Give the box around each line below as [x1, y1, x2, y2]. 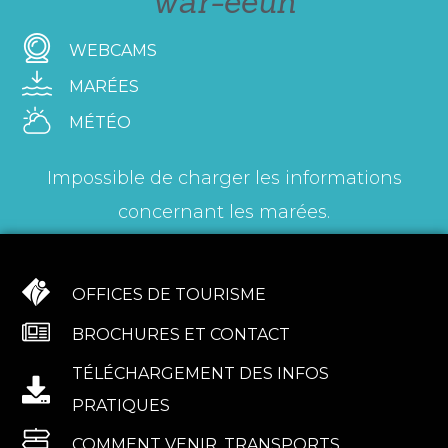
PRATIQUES [72, 396, 171, 416]
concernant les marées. [118, 200, 330, 223]
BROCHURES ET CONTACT [72, 325, 291, 345]
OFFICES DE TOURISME [72, 285, 267, 305]
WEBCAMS [69, 40, 158, 60]
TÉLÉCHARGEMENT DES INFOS [72, 364, 330, 384]
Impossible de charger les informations [46, 166, 402, 189]
